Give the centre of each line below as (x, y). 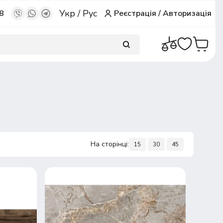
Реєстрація (135, 13)
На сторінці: (110, 144)
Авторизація (187, 13)
